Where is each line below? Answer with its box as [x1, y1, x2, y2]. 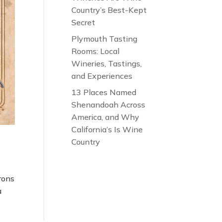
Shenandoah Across [71, 100, 146, 110]
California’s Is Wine [71, 124, 143, 135]
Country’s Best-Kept [71, 5, 147, 15]
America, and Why [71, 112, 140, 122]
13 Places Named [71, 87, 137, 98]
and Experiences [71, 71, 133, 81]
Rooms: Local [71, 46, 120, 56]
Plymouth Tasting [71, 34, 138, 44]
